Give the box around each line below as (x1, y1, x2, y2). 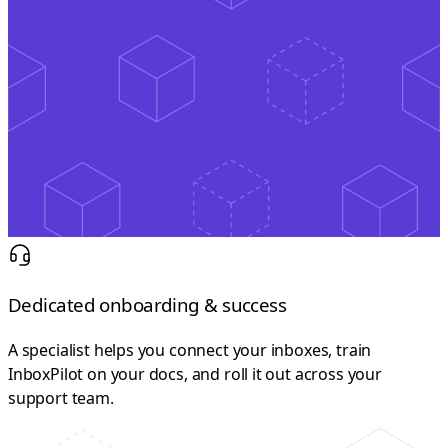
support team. (8, 387, 114, 410)
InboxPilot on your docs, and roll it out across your (8, 363, 382, 386)
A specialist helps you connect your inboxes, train (8, 339, 372, 362)
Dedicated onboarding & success (8, 292, 287, 318)
